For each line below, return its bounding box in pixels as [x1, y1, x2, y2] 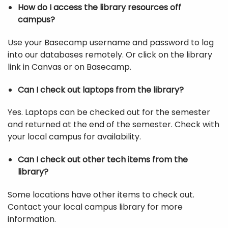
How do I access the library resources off [18, 2, 181, 14]
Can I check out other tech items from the [18, 154, 188, 166]
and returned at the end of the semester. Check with [8, 119, 219, 131]
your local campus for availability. [8, 131, 145, 143]
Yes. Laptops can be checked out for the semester [8, 106, 210, 119]
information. [8, 213, 62, 225]
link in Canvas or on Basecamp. [8, 61, 135, 73]
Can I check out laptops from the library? [18, 83, 188, 96]
